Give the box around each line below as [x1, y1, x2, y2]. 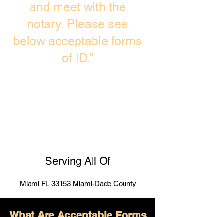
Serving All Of [45, 155, 110, 167]
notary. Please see [27, 17, 128, 31]
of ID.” [62, 51, 93, 65]
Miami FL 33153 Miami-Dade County [20, 179, 136, 187]
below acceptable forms [13, 34, 142, 48]
